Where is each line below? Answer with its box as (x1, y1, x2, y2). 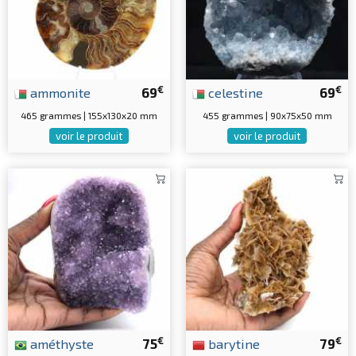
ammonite (27, 84, 91, 101)
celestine (205, 84, 263, 101)
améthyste (27, 335, 94, 352)
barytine (205, 335, 260, 352)
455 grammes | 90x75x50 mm (202, 110, 332, 122)
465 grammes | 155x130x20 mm (21, 110, 157, 122)
